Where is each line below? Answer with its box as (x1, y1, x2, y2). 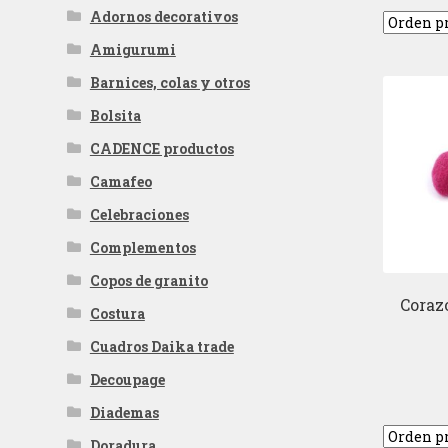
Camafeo (89, 171, 152, 191)
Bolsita (89, 105, 141, 125)
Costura (89, 303, 145, 323)
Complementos (89, 237, 196, 257)
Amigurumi (89, 39, 176, 59)
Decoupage (89, 369, 165, 389)
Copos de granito (89, 270, 208, 290)
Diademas (89, 402, 159, 422)
